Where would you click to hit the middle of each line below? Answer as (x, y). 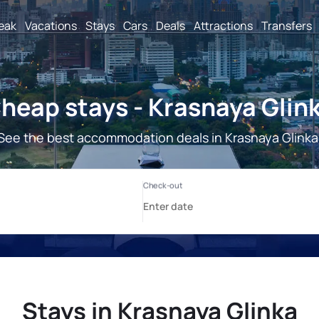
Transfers (287, 25)
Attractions (223, 25)
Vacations (51, 25)
